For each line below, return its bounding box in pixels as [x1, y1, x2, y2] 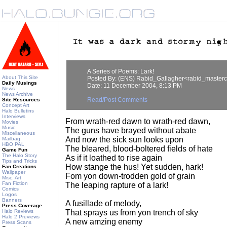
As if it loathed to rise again [65, 154, 162, 162]
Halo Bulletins [2, 108, 34, 113]
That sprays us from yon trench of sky [65, 208, 198, 217]
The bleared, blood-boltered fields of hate [65, 144, 213, 153]
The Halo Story [2, 153, 37, 158]
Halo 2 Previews [2, 214, 40, 219]
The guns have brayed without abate [65, 126, 196, 135]
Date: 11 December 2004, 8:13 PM [87, 82, 182, 89]
